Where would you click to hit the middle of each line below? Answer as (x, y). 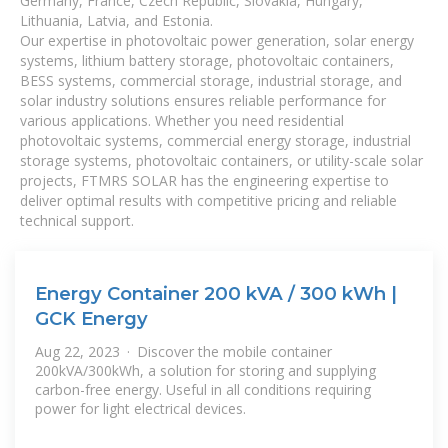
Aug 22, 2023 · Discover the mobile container (183, 352)
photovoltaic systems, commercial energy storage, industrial (215, 140)
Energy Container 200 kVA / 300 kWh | (216, 293)
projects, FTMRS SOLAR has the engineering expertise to (204, 180)
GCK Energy (91, 318)
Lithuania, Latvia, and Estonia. (116, 20)
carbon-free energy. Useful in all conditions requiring (203, 390)
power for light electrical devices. (140, 409)
